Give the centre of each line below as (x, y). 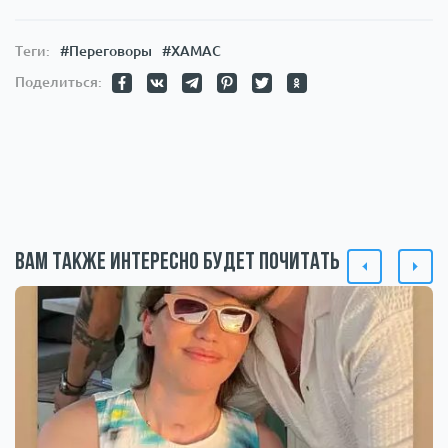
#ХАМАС (191, 51)
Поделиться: (58, 82)
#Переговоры (106, 51)
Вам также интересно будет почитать (177, 263)
